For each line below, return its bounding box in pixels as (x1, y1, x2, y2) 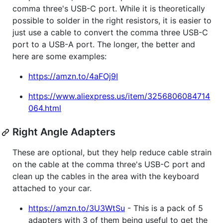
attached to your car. (12, 183, 92, 194)
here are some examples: (12, 51, 107, 62)
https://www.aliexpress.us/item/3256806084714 (28, 91, 210, 102)
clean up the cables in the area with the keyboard (12, 171, 199, 182)
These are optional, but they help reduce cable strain (12, 147, 212, 158)
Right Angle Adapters (12, 126, 115, 138)
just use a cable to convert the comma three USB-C (12, 27, 208, 38)
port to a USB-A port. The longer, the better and (12, 39, 195, 50)
